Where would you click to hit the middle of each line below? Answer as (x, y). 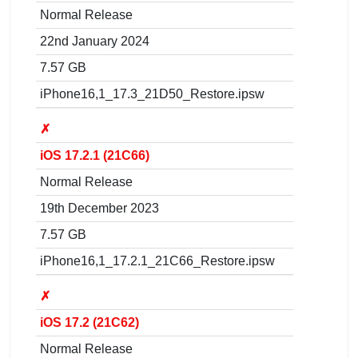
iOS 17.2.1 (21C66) (95, 155)
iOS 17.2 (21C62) (89, 322)
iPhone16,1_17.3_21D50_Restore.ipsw (152, 93)
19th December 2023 (99, 208)
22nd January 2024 (95, 41)
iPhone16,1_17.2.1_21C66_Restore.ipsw (157, 261)
